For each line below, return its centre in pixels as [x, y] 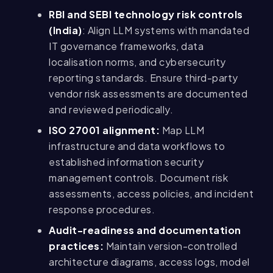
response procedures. [102, 210]
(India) [66, 30]
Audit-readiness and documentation [145, 230]
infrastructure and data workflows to [137, 146]
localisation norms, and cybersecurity [137, 62]
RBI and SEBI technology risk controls [146, 15]
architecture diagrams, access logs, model [149, 262]
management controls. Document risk [138, 178]
